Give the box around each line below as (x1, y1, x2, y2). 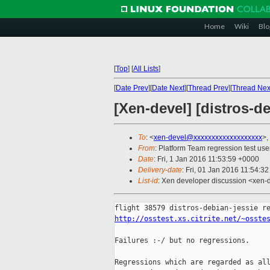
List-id (138, 177, 158, 186)
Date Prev (116, 84, 148, 92)
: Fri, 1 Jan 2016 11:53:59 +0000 (154, 155, 259, 164)
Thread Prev (188, 84, 228, 92)
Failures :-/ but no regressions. (115, 236, 250, 245)
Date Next (152, 84, 184, 92)
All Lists (133, 64, 159, 73)
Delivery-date (138, 166, 182, 175)
